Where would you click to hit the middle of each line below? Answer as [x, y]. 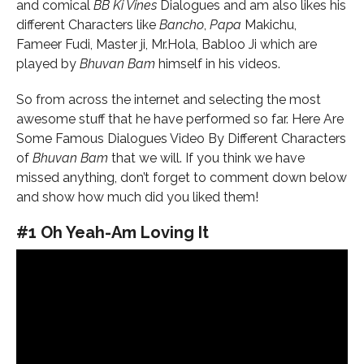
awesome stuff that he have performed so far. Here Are [180, 119]
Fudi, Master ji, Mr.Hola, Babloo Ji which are [191, 44]
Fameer [39, 44]
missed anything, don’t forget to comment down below [182, 177]
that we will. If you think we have [208, 158]
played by [48, 63]
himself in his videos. [218, 63]
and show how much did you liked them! [137, 197]
